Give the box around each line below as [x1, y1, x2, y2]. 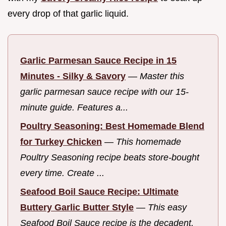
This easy [148, 202, 187, 212]
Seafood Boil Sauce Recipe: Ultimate [20, 186, 179, 197]
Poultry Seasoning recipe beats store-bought [20, 152, 199, 162]
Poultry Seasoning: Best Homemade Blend [20, 121, 204, 131]
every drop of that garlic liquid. [8, 9, 129, 19]
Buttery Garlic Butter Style [20, 202, 134, 212]
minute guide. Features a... [20, 102, 128, 113]
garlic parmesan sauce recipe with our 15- [20, 87, 189, 97]
